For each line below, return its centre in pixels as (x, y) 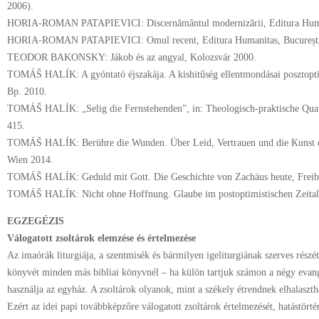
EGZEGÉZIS (36, 221)
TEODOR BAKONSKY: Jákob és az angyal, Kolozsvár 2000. (132, 57)
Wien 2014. (30, 160)
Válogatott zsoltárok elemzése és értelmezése (101, 238)
